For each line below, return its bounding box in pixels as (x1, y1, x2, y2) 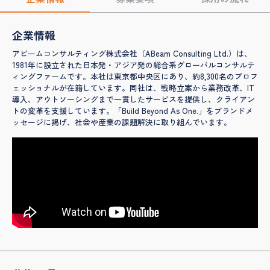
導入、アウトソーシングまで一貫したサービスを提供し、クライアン (12, 93, 255, 105)
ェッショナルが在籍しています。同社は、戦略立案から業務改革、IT (12, 82, 254, 94)
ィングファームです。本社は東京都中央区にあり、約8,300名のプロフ (12, 71, 258, 83)
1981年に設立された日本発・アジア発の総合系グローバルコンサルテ (12, 59, 255, 71)
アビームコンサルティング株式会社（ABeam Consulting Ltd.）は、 (12, 48, 252, 60)
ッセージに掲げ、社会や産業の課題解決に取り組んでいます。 (12, 116, 231, 128)
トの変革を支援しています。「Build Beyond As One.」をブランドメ (12, 105, 253, 117)
